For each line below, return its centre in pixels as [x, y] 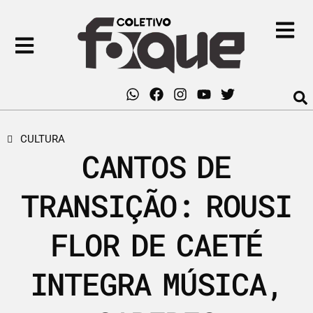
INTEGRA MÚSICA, [156, 284]
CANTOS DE [156, 167]
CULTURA [43, 139]
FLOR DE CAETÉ [156, 245]
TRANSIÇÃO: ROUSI [156, 206]
